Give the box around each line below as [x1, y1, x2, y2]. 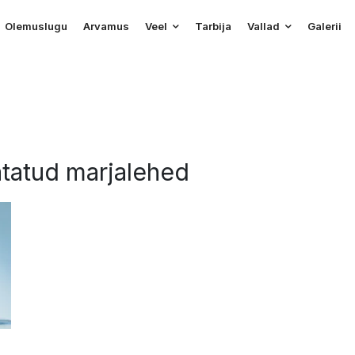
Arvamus [83, 20, 130, 33]
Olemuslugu [5, 20, 68, 33]
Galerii [307, 20, 342, 33]
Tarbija [195, 20, 232, 33]
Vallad [247, 20, 281, 33]
